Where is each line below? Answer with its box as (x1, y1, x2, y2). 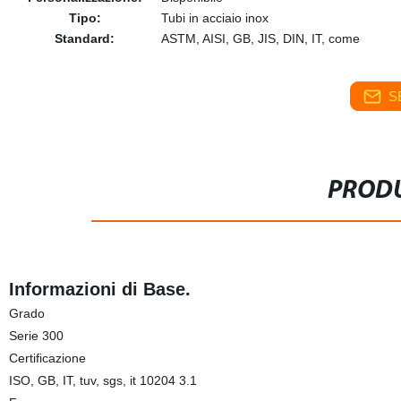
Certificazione (8, 351, 86, 365)
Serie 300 (8, 328, 64, 343)
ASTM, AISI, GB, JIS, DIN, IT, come (160, 31, 360, 46)
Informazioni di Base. (8, 279, 191, 299)
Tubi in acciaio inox (160, 11, 269, 25)
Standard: (55, 31, 115, 46)
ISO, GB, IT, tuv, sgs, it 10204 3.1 (8, 373, 197, 388)
